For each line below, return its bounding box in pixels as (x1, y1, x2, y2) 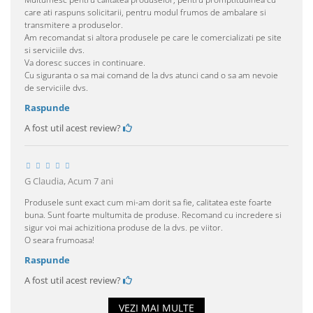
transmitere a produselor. (24, 18, 123, 31)
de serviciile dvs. (24, 81, 88, 94)
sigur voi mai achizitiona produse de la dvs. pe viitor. (24, 221, 223, 233)
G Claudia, (24, 174, 68, 187)
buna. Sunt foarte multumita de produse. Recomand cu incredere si (24, 208, 282, 221)
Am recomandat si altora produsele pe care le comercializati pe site (24, 31, 282, 43)
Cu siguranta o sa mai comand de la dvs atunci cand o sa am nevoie (24, 68, 278, 81)
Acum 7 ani (68, 174, 113, 187)
